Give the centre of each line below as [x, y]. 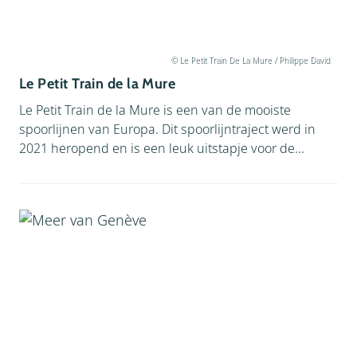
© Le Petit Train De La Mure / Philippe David [250, 60]
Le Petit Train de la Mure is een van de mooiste [155, 110]
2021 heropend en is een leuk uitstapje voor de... [162, 148]
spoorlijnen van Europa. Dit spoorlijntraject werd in [167, 129]
